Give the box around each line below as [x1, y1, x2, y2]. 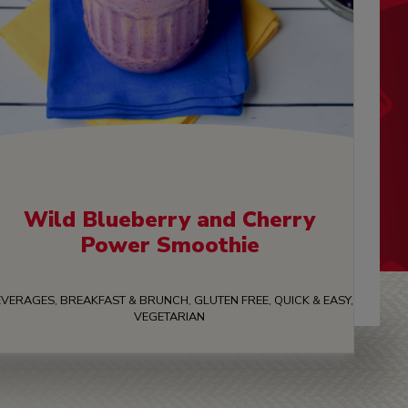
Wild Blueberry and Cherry [24, 205, 315, 235]
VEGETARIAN [134, 309, 205, 326]
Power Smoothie [79, 230, 260, 260]
